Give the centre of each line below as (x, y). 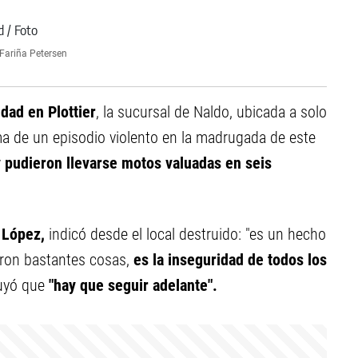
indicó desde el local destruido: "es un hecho (185, 234)
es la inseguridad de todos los (230, 260)
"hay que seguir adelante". (131, 285)
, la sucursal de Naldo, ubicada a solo (211, 112)
